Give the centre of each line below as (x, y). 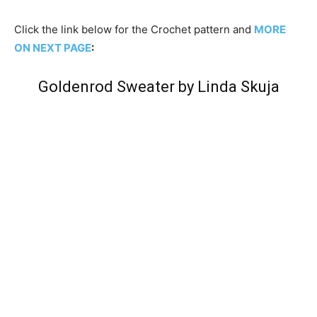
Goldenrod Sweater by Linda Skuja (158, 87)
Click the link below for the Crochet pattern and (134, 29)
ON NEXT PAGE (53, 48)
